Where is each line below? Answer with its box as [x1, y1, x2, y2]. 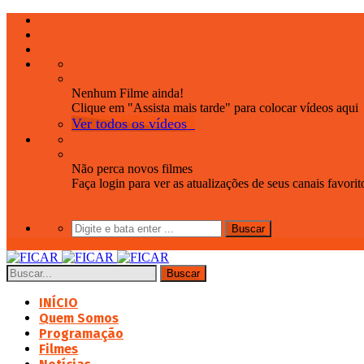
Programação [39, 326, 123, 341]
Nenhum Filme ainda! [71, 86, 184, 100]
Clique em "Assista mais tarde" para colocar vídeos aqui [71, 101, 358, 115]
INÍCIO [39, 295, 78, 310]
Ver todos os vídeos [71, 115, 187, 132]
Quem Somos [39, 310, 119, 326]
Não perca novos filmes [71, 162, 193, 175]
